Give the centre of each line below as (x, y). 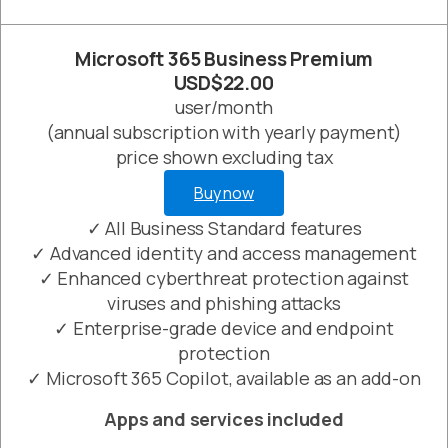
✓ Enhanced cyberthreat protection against (224, 278)
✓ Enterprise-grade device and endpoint (224, 328)
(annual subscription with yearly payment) (224, 132)
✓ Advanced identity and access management (224, 253)
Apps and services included (224, 419)
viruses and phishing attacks (224, 303)
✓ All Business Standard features (224, 228)
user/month (224, 107)
